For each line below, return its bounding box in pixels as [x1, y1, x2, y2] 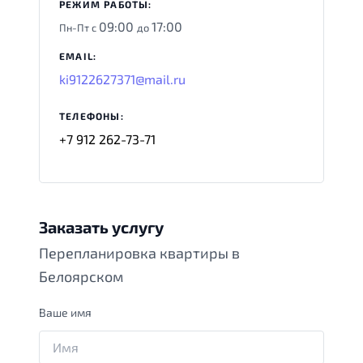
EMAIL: [59, 49, 97, 62]
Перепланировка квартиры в [39, 243, 240, 262]
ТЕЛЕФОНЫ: [59, 109, 124, 122]
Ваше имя [39, 305, 92, 319]
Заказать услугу [39, 216, 164, 237]
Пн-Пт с [59, 20, 99, 34]
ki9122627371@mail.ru [59, 70, 186, 87]
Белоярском [39, 267, 123, 285]
